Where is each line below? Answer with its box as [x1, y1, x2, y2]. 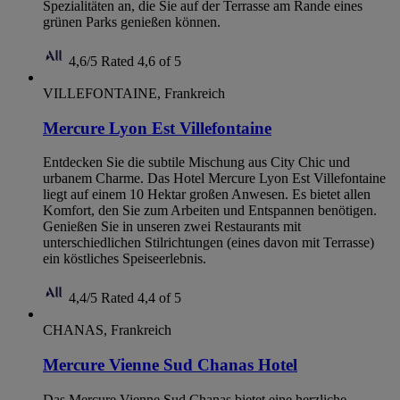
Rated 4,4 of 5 [101, 290, 181, 306]
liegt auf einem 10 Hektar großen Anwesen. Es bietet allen [43, 187, 371, 203]
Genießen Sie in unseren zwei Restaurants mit [43, 219, 301, 235]
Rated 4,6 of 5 [101, 53, 181, 69]
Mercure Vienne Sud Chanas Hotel [43, 354, 297, 374]
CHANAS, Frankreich [43, 322, 171, 338]
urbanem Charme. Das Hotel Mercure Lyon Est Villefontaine [43, 171, 386, 187]
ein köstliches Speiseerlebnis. [43, 251, 206, 267]
